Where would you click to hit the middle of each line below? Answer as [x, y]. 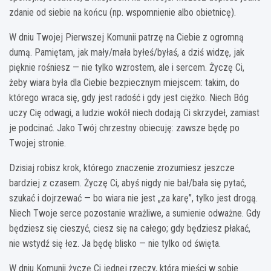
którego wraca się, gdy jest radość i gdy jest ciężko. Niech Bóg [129, 97]
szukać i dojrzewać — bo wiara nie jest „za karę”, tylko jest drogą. [133, 198]
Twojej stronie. [38, 143]
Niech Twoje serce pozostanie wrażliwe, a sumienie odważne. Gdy [135, 213]
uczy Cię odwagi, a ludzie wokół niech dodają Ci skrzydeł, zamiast [134, 113]
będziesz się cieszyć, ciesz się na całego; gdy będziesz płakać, [130, 228]
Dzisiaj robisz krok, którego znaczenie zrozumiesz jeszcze [122, 168]
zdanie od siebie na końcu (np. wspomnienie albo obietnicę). [122, 12]
